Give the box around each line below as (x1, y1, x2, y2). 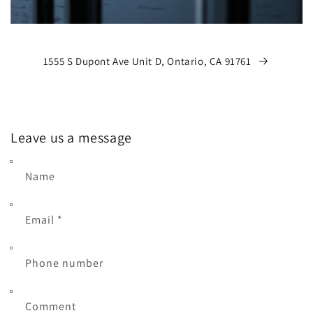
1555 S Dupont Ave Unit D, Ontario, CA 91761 (43, 54, 252, 68)
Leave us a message (10, 128, 132, 147)
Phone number (25, 255, 103, 270)
